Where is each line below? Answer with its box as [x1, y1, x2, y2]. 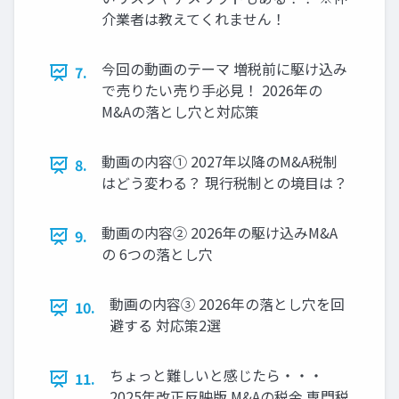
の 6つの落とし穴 [102, 243, 213, 265]
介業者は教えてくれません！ [102, 8, 286, 30]
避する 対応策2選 [110, 314, 221, 337]
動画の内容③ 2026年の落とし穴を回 [110, 293, 345, 315]
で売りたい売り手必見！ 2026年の [102, 79, 322, 102]
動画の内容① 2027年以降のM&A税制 [102, 151, 338, 173]
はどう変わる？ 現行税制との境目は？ [102, 172, 347, 194]
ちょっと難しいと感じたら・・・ [110, 364, 323, 387]
